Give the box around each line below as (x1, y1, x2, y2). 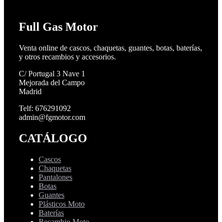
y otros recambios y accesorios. (19, 52, 116, 61)
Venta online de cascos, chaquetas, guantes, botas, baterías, (19, 43, 202, 52)
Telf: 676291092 (19, 104, 71, 112)
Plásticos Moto (39, 199, 85, 208)
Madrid (19, 87, 42, 96)
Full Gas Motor (19, 20, 98, 33)
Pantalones (39, 172, 72, 181)
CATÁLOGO (19, 131, 87, 145)
